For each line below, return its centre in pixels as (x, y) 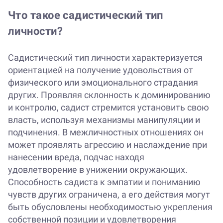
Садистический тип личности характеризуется (105, 58)
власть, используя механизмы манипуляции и (104, 120)
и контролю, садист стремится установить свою (109, 108)
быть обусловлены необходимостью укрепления (110, 207)
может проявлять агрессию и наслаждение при (108, 145)
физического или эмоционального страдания (103, 83)
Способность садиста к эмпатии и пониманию (104, 182)
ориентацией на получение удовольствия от (101, 70)
